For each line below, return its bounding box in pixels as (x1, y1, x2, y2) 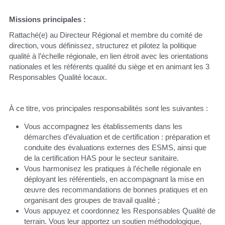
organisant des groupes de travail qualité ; (24, 196, 160, 204)
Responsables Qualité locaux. (9, 73, 107, 81)
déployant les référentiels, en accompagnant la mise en (24, 175, 204, 183)
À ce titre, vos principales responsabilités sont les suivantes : (9, 104, 208, 113)
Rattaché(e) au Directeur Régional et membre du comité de (9, 31, 202, 39)
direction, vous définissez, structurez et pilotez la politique (9, 41, 196, 50)
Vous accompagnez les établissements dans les (24, 122, 182, 131)
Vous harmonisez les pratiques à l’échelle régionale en (24, 164, 201, 173)
